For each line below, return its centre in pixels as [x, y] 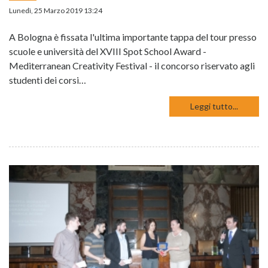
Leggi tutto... [214, 106]
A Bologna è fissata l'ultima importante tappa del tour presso [133, 36]
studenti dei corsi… [48, 80]
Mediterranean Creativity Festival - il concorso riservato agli [132, 65]
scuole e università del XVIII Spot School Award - [108, 51]
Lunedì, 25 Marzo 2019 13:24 [56, 10]
